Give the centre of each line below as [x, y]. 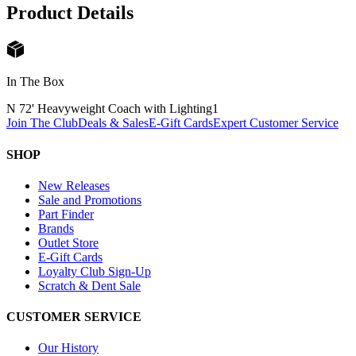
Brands [56, 228]
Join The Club [42, 123]
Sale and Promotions [90, 199]
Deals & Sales [113, 123]
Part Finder [66, 214]
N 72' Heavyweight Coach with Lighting [109, 109]
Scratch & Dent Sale [89, 285]
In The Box [35, 82]
